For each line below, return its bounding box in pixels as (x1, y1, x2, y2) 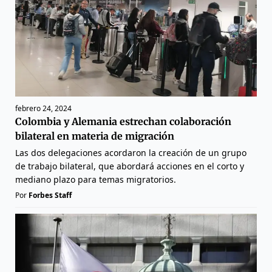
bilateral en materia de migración (15, 129, 174, 142)
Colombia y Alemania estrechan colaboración (15, 115, 231, 127)
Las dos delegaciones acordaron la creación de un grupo (15, 146, 246, 158)
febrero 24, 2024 (15, 103, 72, 114)
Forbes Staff (29, 189, 72, 200)
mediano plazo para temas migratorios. (15, 173, 176, 185)
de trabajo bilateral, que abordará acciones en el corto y (15, 160, 244, 172)
